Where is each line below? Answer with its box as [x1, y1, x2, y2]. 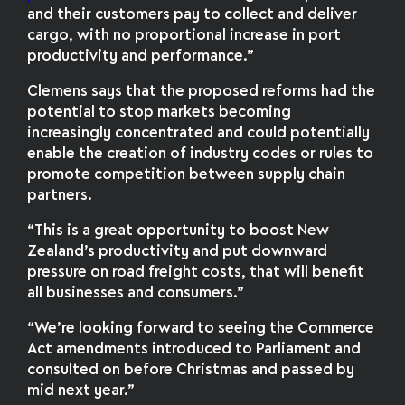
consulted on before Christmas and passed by [27, 363, 355, 377]
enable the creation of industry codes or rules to [27, 147, 374, 162]
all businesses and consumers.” [27, 287, 245, 301]
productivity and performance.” [27, 50, 255, 64]
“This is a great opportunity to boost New [27, 224, 330, 239]
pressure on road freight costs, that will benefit [27, 266, 365, 280]
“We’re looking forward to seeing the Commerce [27, 321, 375, 335]
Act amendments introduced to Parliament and [27, 342, 362, 356]
